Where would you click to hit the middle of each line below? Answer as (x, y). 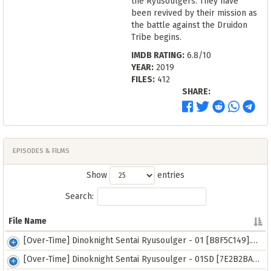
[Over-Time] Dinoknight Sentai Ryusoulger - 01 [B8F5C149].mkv (137, 240)
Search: (79, 196)
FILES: (143, 80)
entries (170, 175)
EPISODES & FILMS (41, 151)
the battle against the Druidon (189, 25)
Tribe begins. (156, 37)
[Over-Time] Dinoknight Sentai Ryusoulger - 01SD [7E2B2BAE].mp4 (138, 259)
